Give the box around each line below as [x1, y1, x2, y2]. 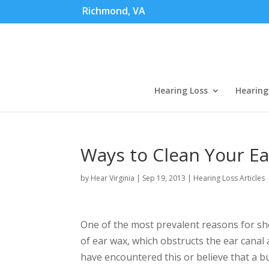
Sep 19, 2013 [142, 173, 186, 183]
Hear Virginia [91, 173, 135, 183]
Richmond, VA [82, 4, 145, 17]
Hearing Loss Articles [193, 173, 265, 183]
